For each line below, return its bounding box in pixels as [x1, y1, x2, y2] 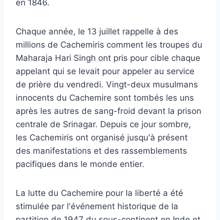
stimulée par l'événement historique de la [16, 201, 178, 211]
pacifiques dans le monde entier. [16, 159, 144, 169]
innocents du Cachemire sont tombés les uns [16, 92, 194, 103]
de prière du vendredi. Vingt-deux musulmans [16, 79, 198, 89]
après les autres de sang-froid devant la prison [16, 106, 201, 116]
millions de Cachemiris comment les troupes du [16, 39, 202, 50]
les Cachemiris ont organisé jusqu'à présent [16, 132, 188, 142]
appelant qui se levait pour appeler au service [16, 66, 194, 76]
